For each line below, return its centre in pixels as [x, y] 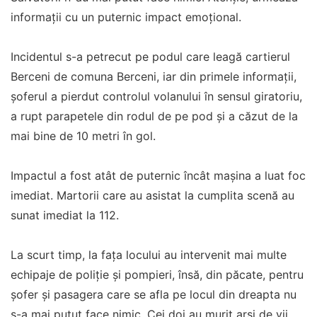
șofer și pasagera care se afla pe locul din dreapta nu [154, 294]
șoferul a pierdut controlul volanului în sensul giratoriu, [156, 96]
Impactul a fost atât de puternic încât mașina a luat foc [158, 175]
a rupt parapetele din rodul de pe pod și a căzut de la [154, 116]
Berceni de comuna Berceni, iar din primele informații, [154, 76]
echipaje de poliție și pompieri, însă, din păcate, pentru [157, 275]
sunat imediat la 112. [65, 215]
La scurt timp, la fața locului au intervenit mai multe [149, 255]
